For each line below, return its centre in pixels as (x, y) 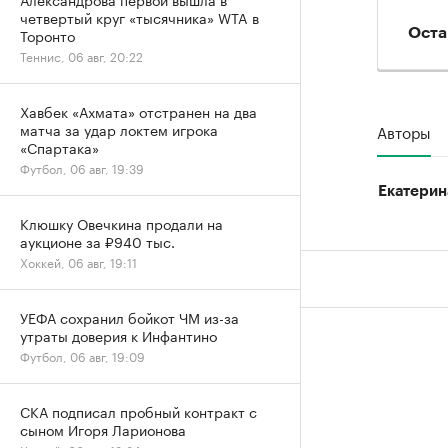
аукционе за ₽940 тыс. (97, 241)
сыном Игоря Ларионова (103, 429)
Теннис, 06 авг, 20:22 (81, 55)
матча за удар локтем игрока (119, 129)
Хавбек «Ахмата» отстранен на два (138, 111)
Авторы (404, 130)
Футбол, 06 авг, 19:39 (82, 167)
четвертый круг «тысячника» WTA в (139, 17)
